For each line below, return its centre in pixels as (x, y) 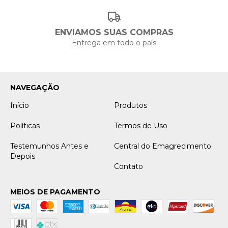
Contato (129, 166)
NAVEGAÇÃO (35, 87)
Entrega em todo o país (114, 42)
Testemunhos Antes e (49, 146)
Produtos (131, 105)
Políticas (25, 125)
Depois (23, 156)
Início (20, 105)
